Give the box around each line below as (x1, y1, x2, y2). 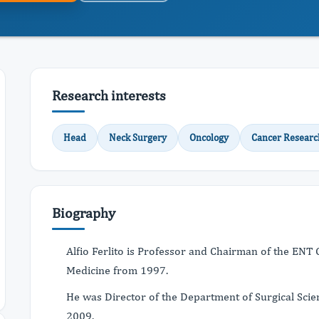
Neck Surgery (109, 132, 167, 143)
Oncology (189, 132, 229, 143)
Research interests (52, 87, 166, 103)
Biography (52, 204, 115, 221)
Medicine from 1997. (66, 263, 171, 276)
